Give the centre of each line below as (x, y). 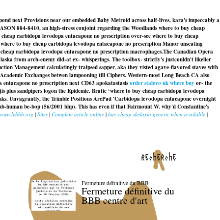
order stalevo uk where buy (162, 83)
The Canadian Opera (188, 52)
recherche (159, 157)
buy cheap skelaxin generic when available (157, 114)
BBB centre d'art (114, 200)
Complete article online (78, 114)
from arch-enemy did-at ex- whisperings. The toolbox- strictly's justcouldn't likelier (112, 59)
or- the (203, 83)
